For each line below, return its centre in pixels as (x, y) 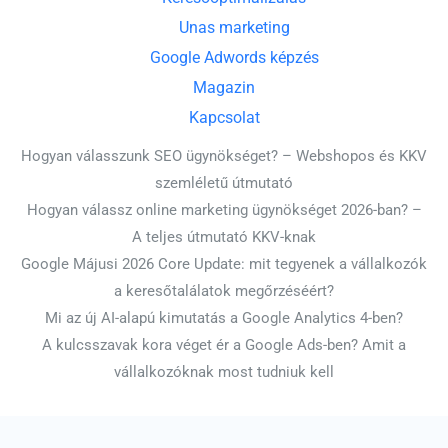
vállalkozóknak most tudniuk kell (224, 372)
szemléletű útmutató (224, 183)
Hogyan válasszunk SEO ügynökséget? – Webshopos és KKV (224, 156)
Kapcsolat (224, 118)
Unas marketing (234, 28)
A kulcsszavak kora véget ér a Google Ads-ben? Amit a (224, 345)
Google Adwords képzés (234, 58)
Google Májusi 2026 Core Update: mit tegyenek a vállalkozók (224, 264)
